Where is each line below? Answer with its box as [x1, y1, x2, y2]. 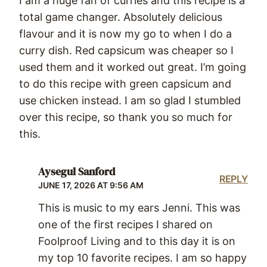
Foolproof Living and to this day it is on [38, 234, 235, 247]
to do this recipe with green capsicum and [19, 77, 231, 90]
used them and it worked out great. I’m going [19, 60, 246, 73]
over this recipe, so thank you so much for [19, 110, 232, 123]
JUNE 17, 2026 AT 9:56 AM [38, 179, 144, 190]
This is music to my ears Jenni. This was [38, 201, 240, 214]
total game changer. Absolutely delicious [19, 10, 222, 23]
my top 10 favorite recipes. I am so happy [38, 251, 247, 264]
